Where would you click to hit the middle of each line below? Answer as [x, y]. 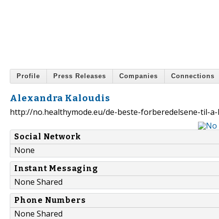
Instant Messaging [56, 169]
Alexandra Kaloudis [60, 98]
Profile [28, 76]
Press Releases [80, 76]
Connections [193, 76]
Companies [139, 76]
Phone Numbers [50, 200]
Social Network [48, 137]
